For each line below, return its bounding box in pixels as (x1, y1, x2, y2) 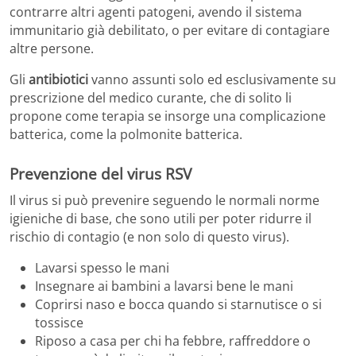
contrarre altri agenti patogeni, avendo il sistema (10, 2, 302, 21)
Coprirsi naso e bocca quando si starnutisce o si (35, 296, 322, 314)
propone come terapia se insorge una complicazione (10, 106, 326, 125)
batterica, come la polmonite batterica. (10, 125, 242, 143)
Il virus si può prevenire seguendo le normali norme (10, 192, 319, 210)
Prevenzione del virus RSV (10, 163, 192, 184)
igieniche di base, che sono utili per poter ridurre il (10, 210, 311, 228)
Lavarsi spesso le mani (35, 259, 169, 277)
